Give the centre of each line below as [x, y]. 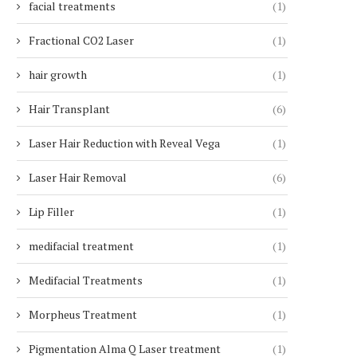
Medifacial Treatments [86, 280]
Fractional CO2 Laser [81, 40]
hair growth [58, 75]
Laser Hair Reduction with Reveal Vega [124, 143]
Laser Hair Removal [78, 177]
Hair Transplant [69, 109]
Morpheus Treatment [83, 314]
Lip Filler [51, 212]
